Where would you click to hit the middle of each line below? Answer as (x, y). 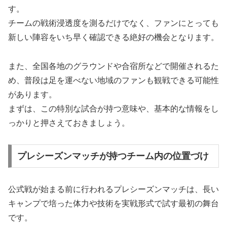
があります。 (32, 94)
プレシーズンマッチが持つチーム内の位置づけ (113, 156)
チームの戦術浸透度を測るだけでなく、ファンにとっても (113, 23)
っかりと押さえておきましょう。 (69, 123)
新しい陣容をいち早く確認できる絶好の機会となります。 (113, 37)
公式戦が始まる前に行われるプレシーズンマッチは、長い (113, 190)
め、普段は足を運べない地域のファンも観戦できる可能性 (113, 80)
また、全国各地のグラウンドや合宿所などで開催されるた (113, 66)
